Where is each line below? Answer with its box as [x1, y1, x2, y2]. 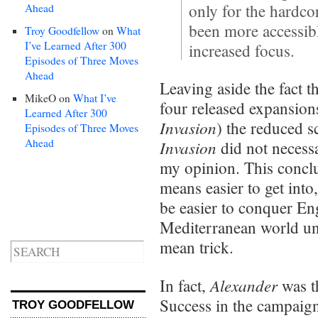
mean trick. [160, 236, 234, 258]
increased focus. [189, 40, 295, 62]
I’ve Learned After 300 [25, 38, 126, 53]
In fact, [160, 274, 210, 296]
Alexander [210, 273, 278, 296]
